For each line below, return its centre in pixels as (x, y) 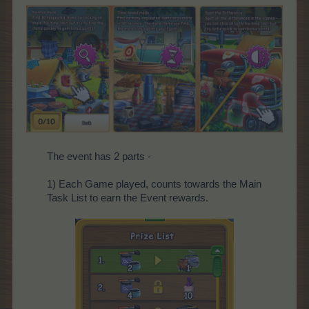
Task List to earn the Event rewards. (128, 198)
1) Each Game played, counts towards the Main (154, 184)
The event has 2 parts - (99, 156)
